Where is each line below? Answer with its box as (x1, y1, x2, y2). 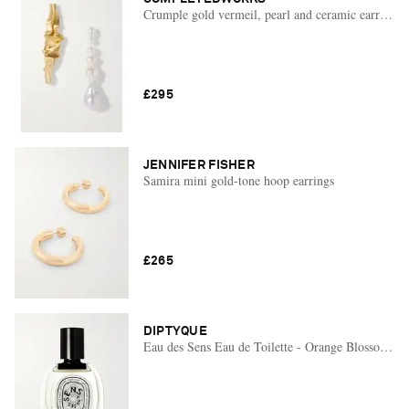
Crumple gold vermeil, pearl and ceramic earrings (142, 5, 401, 24)
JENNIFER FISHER (142, 159, 255, 173)
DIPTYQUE (142, 325, 208, 339)
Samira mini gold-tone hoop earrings (142, 172, 334, 190)
